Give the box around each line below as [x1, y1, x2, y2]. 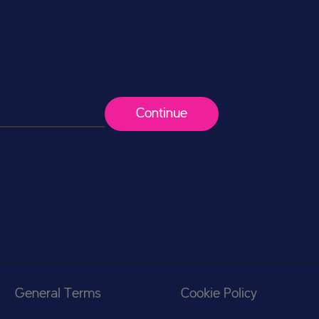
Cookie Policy [181, 287, 257, 301]
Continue [136, 107, 187, 121]
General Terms [15, 287, 101, 301]
